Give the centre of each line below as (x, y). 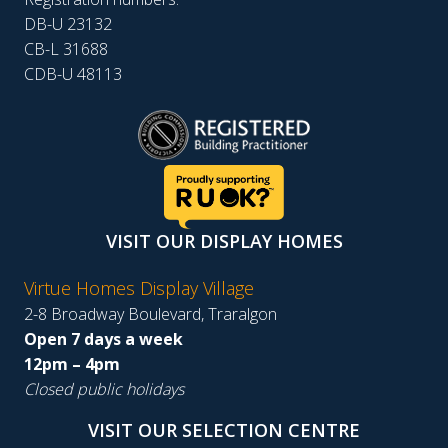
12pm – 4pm (72, 363)
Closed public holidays (104, 388)
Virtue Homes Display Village (139, 287)
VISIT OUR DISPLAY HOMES (224, 240)
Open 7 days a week (103, 338)
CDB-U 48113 (73, 74)
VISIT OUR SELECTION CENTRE (224, 429)
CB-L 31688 (66, 49)
